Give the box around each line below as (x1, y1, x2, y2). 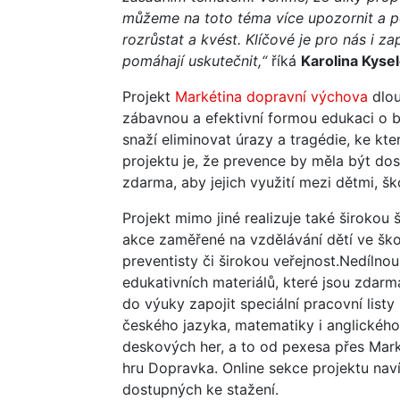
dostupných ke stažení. (122, 379, 279, 398)
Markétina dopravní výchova (175, 87, 368, 105)
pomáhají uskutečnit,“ (122, 51, 267, 70)
